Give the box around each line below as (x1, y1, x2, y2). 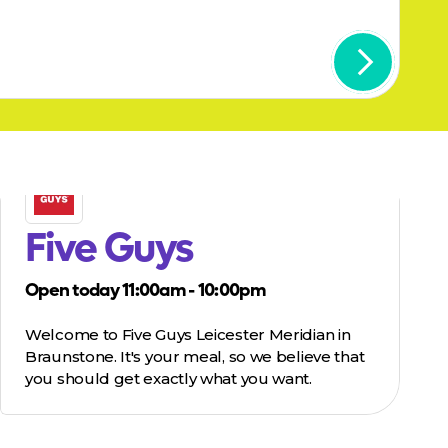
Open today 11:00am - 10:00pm (25, 279, 265, 303)
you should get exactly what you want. (25, 369, 312, 389)
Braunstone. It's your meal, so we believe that (25, 347, 365, 367)
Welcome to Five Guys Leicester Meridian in (25, 325, 351, 345)
